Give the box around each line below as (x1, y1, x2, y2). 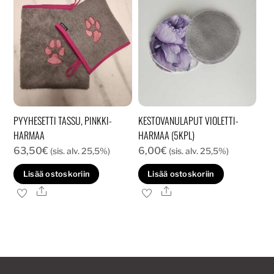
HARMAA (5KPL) (138, 128, 194, 143)
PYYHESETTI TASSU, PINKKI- (13, 113, 113, 128)
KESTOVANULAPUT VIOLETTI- (138, 113, 239, 128)
